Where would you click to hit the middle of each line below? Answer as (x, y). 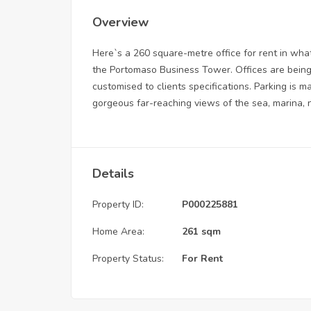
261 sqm (201, 231)
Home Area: (118, 231)
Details (113, 173)
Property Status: (128, 258)
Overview (120, 22)
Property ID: (118, 204)
